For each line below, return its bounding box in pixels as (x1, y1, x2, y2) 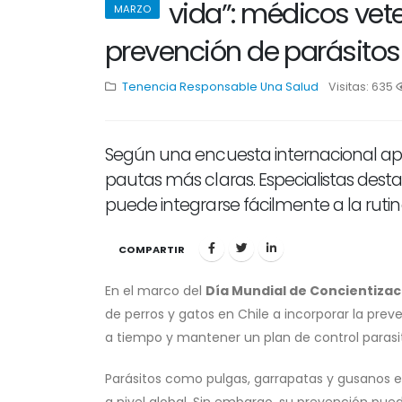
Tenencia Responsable (122, 79, 258, 94)
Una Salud (260, 79, 319, 94)
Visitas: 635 (328, 79, 396, 94)
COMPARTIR (118, 242, 185, 257)
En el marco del (105, 282, 205, 300)
